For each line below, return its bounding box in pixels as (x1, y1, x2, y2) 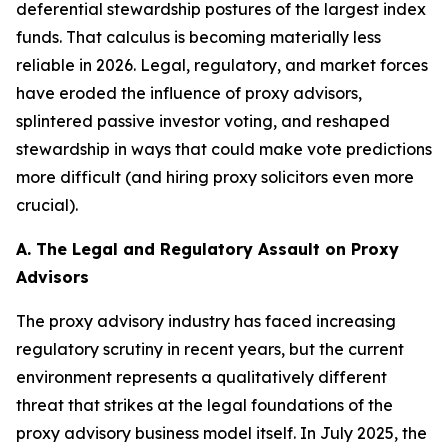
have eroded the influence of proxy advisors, (16, 83, 362, 103)
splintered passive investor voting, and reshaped (16, 111, 390, 131)
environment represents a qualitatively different (16, 367, 387, 387)
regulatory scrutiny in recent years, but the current (16, 339, 404, 359)
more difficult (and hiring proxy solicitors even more (16, 167, 414, 187)
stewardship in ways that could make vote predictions (16, 139, 432, 159)
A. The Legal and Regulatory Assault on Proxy (16, 239, 399, 259)
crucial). (16, 195, 78, 215)
